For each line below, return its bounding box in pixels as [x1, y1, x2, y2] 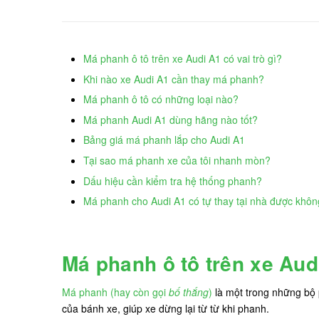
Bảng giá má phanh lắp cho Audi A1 [83, 132, 245, 147]
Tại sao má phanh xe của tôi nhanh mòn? [83, 152, 271, 167]
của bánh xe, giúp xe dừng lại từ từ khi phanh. [62, 301, 272, 316]
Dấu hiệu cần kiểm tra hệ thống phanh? [83, 173, 262, 188]
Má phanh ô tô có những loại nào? [83, 92, 239, 107]
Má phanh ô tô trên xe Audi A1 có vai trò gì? [83, 51, 282, 66]
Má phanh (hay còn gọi [62, 285, 169, 300]
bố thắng [169, 285, 209, 300]
